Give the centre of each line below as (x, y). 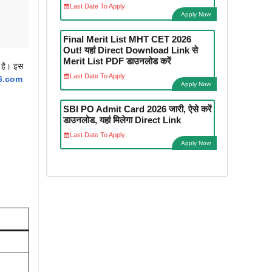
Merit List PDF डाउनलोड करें (117, 61)
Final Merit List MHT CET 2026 (127, 39)
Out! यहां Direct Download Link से (130, 50)
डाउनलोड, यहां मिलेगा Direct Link (122, 120)
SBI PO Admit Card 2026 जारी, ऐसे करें (137, 109)
